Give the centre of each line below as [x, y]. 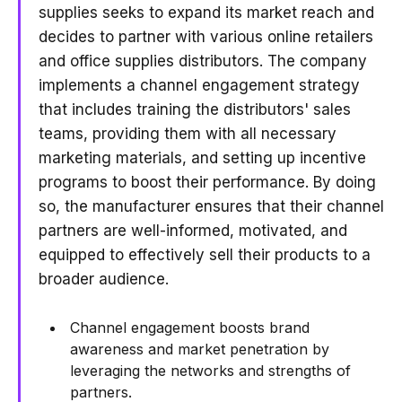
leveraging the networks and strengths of [210, 371]
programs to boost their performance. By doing [207, 182]
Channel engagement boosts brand [190, 328]
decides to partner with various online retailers [206, 37]
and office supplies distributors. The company [203, 61]
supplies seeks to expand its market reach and [206, 13]
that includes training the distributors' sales [195, 109]
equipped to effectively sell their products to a [205, 255]
